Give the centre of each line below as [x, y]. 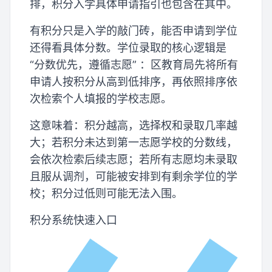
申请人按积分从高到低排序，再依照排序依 [134, 81]
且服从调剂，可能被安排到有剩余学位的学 [134, 176]
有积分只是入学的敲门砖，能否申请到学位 [134, 30]
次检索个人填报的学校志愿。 [101, 98]
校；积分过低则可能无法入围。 [106, 193]
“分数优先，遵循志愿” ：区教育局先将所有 [134, 64]
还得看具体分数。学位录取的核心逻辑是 [128, 47]
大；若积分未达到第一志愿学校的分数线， [134, 142]
